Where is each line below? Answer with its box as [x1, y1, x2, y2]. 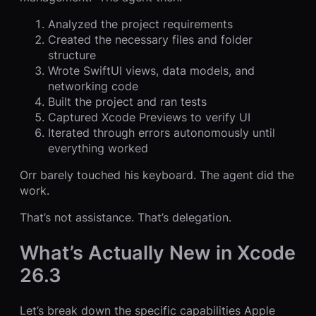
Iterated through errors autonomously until [48, 125, 275, 140]
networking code [48, 78, 138, 93]
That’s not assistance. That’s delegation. [20, 209, 231, 224]
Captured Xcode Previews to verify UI [48, 109, 250, 124]
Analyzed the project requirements [48, 16, 233, 31]
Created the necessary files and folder [48, 32, 253, 47]
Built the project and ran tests [48, 94, 207, 109]
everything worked [48, 140, 148, 155]
